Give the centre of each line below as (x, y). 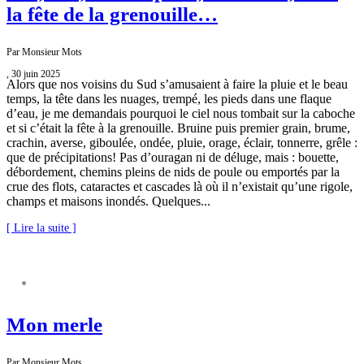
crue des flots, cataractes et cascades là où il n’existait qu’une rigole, (180, 187)
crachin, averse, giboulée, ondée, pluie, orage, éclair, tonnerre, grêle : (182, 143)
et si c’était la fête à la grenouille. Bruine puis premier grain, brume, (178, 128)
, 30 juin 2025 (33, 74)
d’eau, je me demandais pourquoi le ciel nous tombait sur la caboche (181, 114)
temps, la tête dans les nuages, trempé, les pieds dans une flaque (169, 99)
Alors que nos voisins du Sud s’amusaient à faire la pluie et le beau (177, 84)
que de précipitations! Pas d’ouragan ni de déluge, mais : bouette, (173, 158)
